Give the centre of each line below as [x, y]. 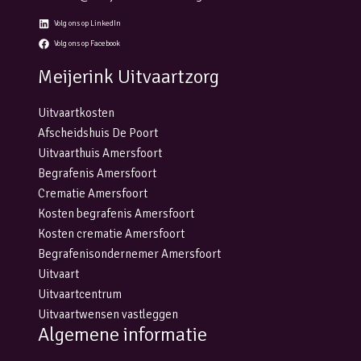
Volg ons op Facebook [87, 44]
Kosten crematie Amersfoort [111, 234]
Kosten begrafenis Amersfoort [116, 214]
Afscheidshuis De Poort [98, 133]
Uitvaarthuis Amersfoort [100, 154]
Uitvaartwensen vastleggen [108, 315]
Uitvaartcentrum [80, 295]
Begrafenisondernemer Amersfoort [129, 254]
